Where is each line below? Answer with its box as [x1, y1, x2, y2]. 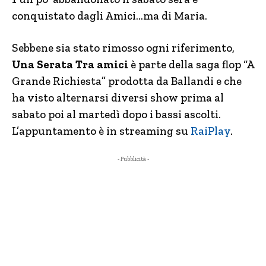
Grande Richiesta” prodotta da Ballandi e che [12, 74, 242, 88]
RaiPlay [191, 124, 230, 138]
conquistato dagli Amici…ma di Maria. [12, 9, 207, 23]
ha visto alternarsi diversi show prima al [12, 91, 224, 104]
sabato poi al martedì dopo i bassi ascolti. [12, 107, 221, 121]
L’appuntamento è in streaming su [12, 124, 191, 138]
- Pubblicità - [117, 156, 149, 163]
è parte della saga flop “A [128, 58, 254, 71]
